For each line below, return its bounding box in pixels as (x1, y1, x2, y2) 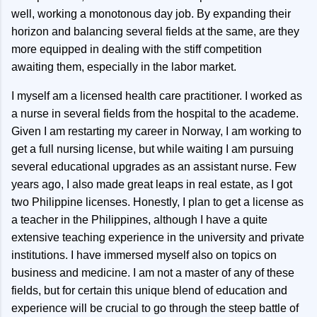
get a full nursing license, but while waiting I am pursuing (11, 143, 294, 155)
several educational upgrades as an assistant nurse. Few (11, 161, 296, 173)
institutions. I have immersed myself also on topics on (11, 249, 277, 261)
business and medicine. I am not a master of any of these (11, 267, 294, 279)
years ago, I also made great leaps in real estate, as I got (11, 178, 292, 190)
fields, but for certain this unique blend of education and (11, 284, 287, 296)
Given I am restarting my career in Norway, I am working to (11, 125, 301, 137)
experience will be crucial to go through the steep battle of (11, 302, 299, 314)
